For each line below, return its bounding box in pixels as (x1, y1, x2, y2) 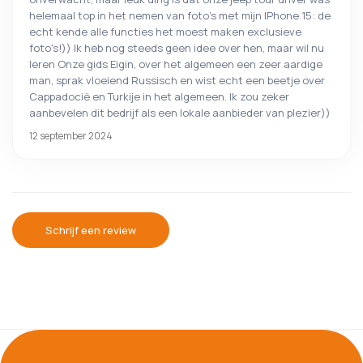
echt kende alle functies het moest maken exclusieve (29, 24, 301, 40)
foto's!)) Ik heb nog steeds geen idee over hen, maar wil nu (29, 41, 324, 56)
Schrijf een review (45, 223, 136, 238)
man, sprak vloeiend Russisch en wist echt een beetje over (29, 73, 325, 88)
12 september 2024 (29, 129, 113, 143)
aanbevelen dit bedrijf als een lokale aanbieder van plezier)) (29, 105, 331, 121)
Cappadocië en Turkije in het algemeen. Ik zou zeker (29, 89, 289, 105)
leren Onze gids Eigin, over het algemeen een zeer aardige (29, 57, 322, 72)
